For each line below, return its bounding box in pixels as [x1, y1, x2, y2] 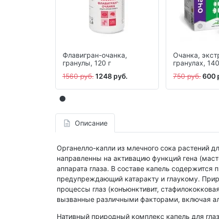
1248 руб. [95, 72, 128, 81]
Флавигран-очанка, [62, 51, 127, 60]
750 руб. [173, 72, 201, 81]
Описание [74, 119, 108, 128]
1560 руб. [62, 72, 94, 81]
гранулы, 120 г [62, 59, 111, 67]
